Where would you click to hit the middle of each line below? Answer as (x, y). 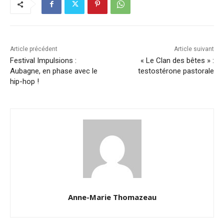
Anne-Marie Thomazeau (112, 197)
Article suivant (194, 49)
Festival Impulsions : (43, 61)
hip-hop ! (24, 82)
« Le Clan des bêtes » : (177, 61)
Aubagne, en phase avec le (54, 71)
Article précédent (34, 49)
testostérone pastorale (176, 71)
